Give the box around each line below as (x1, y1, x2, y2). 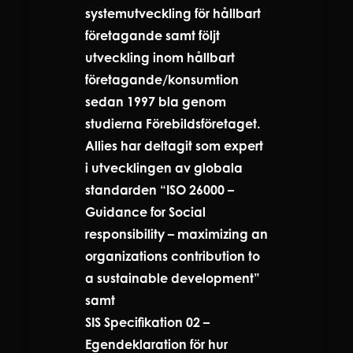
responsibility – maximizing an (85, 225, 268, 242)
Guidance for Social (85, 203, 206, 220)
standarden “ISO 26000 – (85, 181, 234, 198)
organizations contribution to (85, 247, 260, 264)
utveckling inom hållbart (85, 49, 235, 65)
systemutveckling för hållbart (85, 5, 261, 21)
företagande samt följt (85, 27, 220, 43)
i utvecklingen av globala (85, 159, 243, 176)
